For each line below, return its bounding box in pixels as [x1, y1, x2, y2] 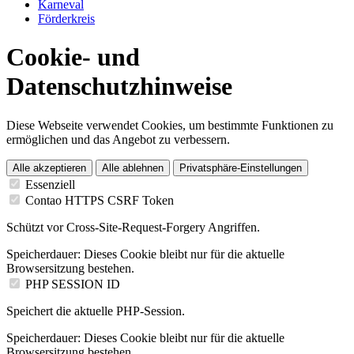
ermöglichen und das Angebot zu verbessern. [6, 132, 230, 146]
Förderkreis [38, 11, 95, 25]
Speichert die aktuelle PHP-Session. [6, 303, 185, 318]
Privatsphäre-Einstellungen [179, 161, 302, 174]
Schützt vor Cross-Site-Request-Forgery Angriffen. [6, 220, 260, 234]
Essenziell [25, 177, 75, 191]
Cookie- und [6, 43, 140, 72]
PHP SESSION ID [25, 277, 120, 291]
